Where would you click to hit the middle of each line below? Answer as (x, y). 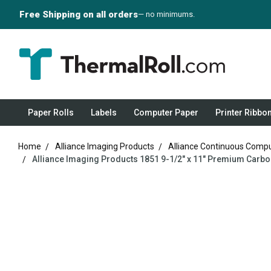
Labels (103, 112)
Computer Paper (166, 112)
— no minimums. (166, 14)
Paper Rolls (51, 112)
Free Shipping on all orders (78, 15)
